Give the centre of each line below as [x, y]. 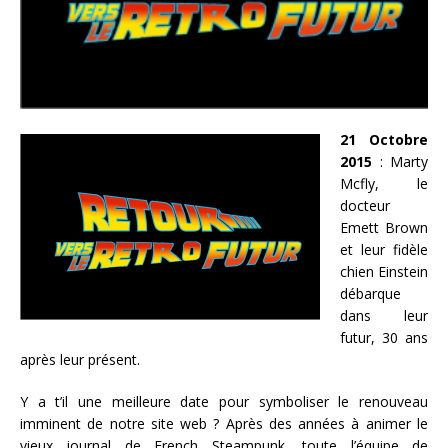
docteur [365, 206]
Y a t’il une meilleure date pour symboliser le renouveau [224, 402]
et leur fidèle [384, 250]
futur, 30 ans [384, 338]
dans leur [384, 316]
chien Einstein [384, 272]
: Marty [400, 162]
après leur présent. [80, 360]
